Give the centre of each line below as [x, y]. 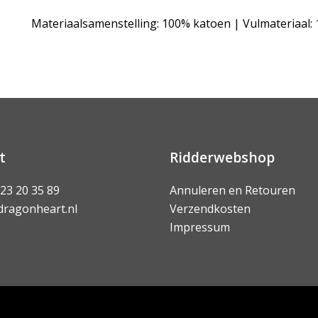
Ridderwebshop [222, 157]
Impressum [200, 227]
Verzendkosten [210, 209]
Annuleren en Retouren [232, 190]
